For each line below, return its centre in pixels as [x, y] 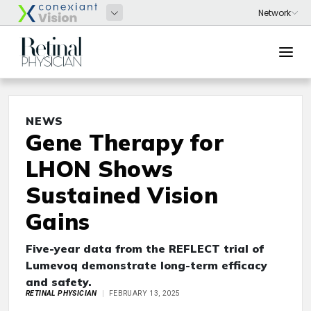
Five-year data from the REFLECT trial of [145, 249]
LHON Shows [100, 169]
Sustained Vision [122, 195]
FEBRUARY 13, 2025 [144, 293]
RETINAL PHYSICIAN [61, 293]
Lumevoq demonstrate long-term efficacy [146, 265]
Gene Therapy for [125, 142]
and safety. [59, 282]
